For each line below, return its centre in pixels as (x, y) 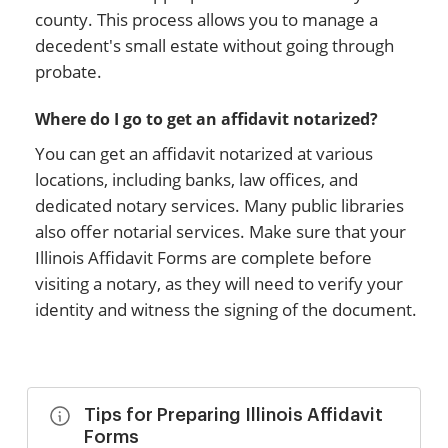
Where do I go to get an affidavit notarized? (206, 119)
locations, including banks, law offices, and (196, 179)
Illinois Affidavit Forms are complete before (203, 257)
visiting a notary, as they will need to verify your (219, 283)
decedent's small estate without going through (214, 45)
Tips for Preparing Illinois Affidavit (233, 415)
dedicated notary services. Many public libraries (219, 205)
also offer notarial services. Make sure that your (220, 231)
